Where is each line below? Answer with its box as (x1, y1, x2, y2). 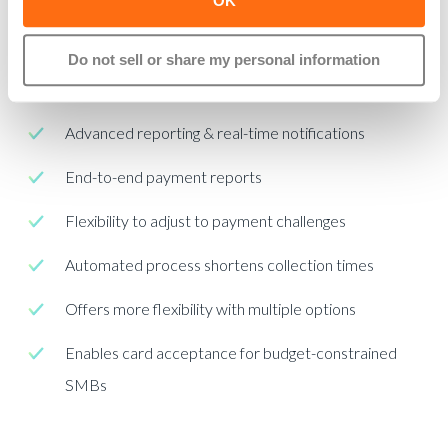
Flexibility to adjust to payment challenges (65, 210, 347, 230)
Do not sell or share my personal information (68, 51, 380, 69)
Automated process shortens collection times (65, 254, 375, 274)
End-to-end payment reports (65, 166, 263, 186)
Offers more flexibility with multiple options (65, 298, 357, 318)
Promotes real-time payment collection (65, 34, 333, 54)
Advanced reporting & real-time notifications (65, 122, 366, 142)
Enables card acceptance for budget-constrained (65, 342, 398, 362)
